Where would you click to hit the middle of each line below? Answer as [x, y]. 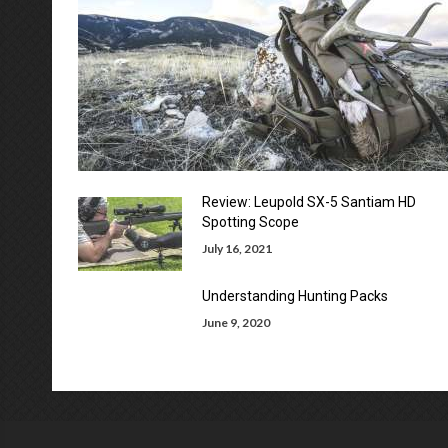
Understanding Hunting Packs [295, 296]
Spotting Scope [250, 222]
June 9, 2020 [236, 322]
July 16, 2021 [237, 248]
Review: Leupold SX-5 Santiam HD [309, 202]
